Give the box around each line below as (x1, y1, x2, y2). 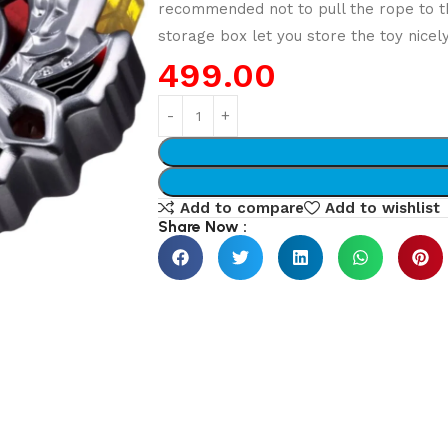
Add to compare (180, 198, 305, 217)
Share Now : (158, 217, 248, 237)
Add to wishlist (325, 198, 441, 217)
